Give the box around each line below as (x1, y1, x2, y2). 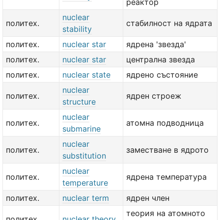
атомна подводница (126, 118, 204, 128)
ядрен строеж (126, 91, 181, 101)
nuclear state (62, 70, 110, 80)
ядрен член (126, 193, 169, 203)
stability (62, 24, 92, 34)
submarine (62, 124, 101, 134)
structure (62, 97, 96, 107)
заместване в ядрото (126, 145, 209, 155)
